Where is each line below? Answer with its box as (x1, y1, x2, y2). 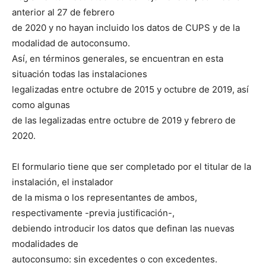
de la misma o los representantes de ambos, (12, 191, 197, 203)
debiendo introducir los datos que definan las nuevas (12, 222, 235, 234)
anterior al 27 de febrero (12, 6, 115, 18)
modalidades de (12, 237, 78, 249)
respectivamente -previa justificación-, (12, 207, 175, 218)
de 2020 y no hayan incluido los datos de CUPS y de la (12, 21, 240, 33)
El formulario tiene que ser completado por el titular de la (12, 160, 251, 172)
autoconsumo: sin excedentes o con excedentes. (12, 253, 217, 265)
